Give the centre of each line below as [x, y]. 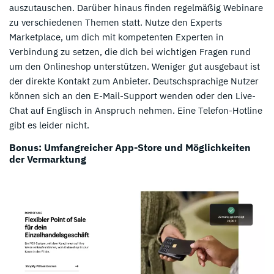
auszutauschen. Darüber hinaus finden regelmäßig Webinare [136, 8]
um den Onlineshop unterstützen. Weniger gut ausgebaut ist [135, 67]
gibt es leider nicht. [49, 125]
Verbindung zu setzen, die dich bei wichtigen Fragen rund [130, 52]
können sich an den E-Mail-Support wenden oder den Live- [132, 96]
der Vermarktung [48, 159]
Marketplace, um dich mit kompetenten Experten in [117, 37]
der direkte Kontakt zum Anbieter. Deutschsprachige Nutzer [134, 81]
